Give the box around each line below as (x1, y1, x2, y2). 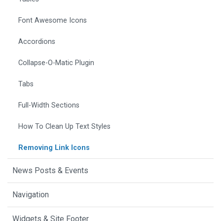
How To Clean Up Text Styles (18, 122, 110, 131)
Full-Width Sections (18, 101, 79, 110)
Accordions (18, 37, 55, 46)
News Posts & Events (12, 166, 88, 176)
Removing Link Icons (18, 144, 90, 152)
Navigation (12, 190, 49, 200)
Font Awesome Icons (18, 16, 87, 25)
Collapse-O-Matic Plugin (18, 59, 94, 68)
